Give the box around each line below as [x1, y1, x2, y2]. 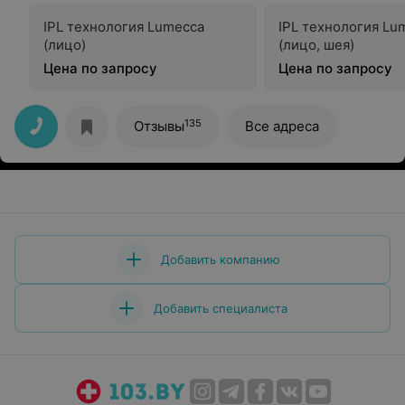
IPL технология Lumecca [43, 18, 204, 35]
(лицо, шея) [278, 36, 354, 53]
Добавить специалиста [154, 301, 287, 316]
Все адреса [245, 118, 319, 135]
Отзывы [134, 118, 184, 135]
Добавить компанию [161, 252, 280, 267]
